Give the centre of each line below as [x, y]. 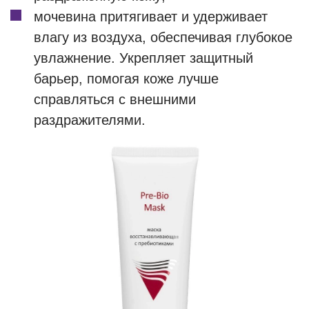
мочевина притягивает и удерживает [151, 17]
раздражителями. [90, 120]
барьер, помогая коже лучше [126, 79]
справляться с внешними [115, 99]
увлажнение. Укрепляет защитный [143, 58]
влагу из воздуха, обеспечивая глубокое [163, 37]
